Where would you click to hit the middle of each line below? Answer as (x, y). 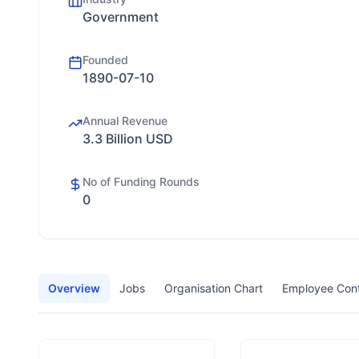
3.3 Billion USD (128, 139)
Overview (74, 288)
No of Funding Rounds (141, 182)
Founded (105, 60)
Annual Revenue (125, 121)
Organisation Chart (214, 288)
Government (121, 17)
